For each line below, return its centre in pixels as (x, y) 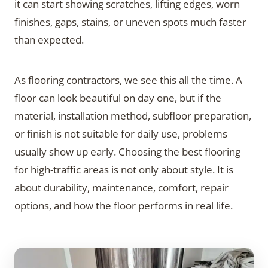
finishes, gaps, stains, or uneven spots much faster (130, 22)
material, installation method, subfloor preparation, (133, 115)
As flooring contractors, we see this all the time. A (128, 80)
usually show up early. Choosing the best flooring (127, 151)
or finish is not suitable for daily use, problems (121, 133)
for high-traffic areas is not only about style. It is (124, 169)
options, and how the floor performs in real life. (124, 205)
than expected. (49, 39)
